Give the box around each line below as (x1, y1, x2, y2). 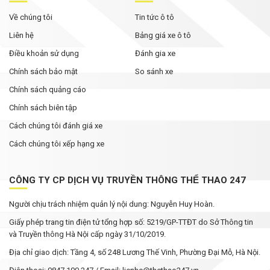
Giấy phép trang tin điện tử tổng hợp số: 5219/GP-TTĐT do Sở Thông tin (9, 218, 253, 227)
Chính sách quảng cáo (9, 85, 86, 94)
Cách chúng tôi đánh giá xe (9, 121, 102, 130)
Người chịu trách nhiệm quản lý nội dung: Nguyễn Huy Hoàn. (9, 199, 215, 209)
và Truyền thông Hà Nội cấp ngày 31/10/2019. (9, 230, 166, 239)
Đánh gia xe (135, 49, 175, 58)
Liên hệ (9, 31, 34, 40)
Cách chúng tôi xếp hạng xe (9, 139, 104, 148)
